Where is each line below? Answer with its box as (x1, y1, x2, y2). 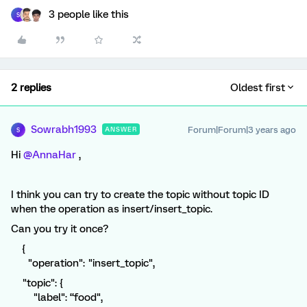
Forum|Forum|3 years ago (188, 125, 296, 135)
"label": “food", (11, 291, 103, 304)
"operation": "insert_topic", (11, 257, 155, 269)
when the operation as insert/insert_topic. (11, 203, 212, 215)
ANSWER (105, 125, 137, 133)
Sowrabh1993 (31, 123, 97, 136)
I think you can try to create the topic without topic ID (11, 188, 269, 201)
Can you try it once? (11, 223, 108, 235)
